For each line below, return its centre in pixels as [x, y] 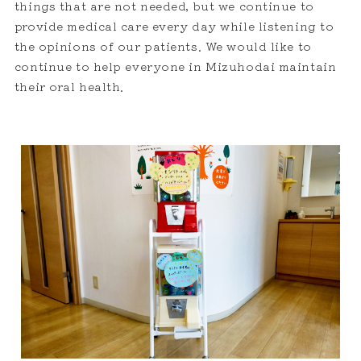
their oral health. [69, 87]
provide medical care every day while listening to [174, 26]
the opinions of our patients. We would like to [163, 46]
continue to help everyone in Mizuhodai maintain [175, 66]
